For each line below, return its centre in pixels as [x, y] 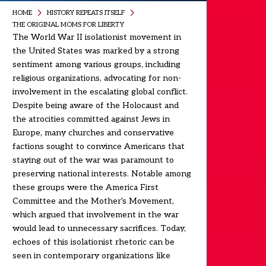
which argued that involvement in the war [95, 215]
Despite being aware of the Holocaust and [95, 105]
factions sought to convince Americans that [98, 146]
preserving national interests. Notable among [102, 174]
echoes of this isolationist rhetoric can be [93, 242]
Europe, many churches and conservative [93, 133]
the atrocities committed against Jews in [91, 119]
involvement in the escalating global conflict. [100, 92]
